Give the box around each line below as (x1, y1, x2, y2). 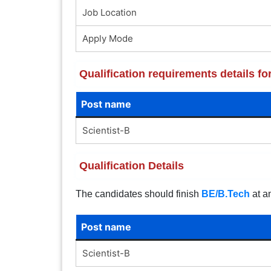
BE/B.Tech (201, 188, 250, 199)
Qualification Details (79, 159, 184, 172)
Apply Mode (82, 32, 133, 44)
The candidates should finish (75, 188, 201, 199)
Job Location (82, 6, 137, 18)
